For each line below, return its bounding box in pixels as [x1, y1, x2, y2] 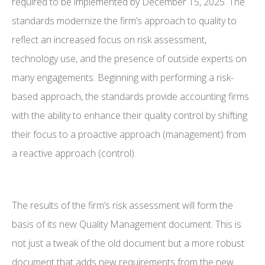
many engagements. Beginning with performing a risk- [12, 71, 234, 85]
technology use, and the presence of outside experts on [12, 52, 247, 66]
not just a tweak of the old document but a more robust [12, 237, 244, 250]
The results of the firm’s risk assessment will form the [12, 199, 233, 212]
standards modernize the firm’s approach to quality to [12, 14, 237, 28]
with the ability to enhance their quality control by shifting [12, 109, 247, 122]
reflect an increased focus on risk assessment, [12, 33, 206, 47]
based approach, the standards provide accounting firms [12, 90, 249, 104]
